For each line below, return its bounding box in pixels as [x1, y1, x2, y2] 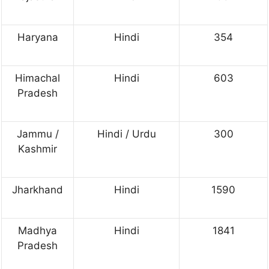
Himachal [15, 71, 60, 84]
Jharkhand [12, 183, 63, 196]
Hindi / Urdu [97, 127, 156, 140]
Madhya [18, 224, 57, 237]
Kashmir [18, 142, 57, 155]
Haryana [17, 31, 58, 43]
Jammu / [16, 127, 59, 140]
